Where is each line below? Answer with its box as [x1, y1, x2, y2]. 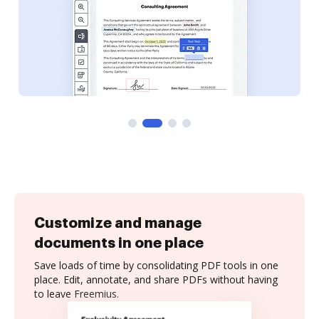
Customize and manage [34, 216, 202, 230]
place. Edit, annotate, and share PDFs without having [34, 273, 278, 286]
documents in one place [34, 236, 204, 250]
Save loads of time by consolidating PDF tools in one [34, 258, 278, 272]
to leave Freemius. [34, 287, 119, 300]
